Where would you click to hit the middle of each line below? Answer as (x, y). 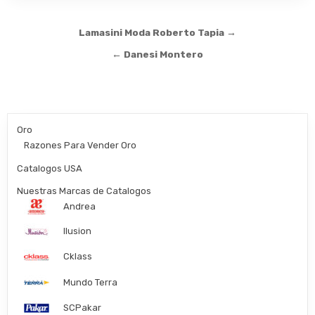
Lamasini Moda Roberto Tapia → (157, 32)
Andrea (80, 206)
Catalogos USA (50, 168)
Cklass (78, 257)
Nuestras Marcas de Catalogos (84, 191)
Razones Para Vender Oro (81, 145)
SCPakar (83, 307)
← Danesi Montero (157, 54)
